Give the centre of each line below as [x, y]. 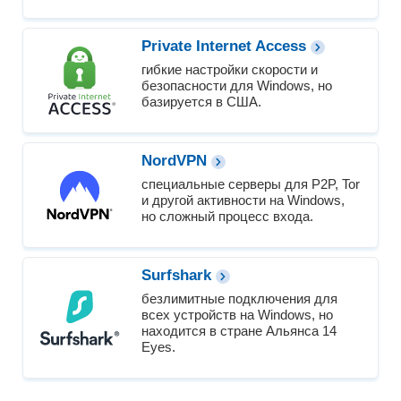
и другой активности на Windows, [243, 200]
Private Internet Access [224, 47]
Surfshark [176, 276]
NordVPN [174, 161]
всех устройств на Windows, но [237, 315]
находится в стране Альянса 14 [239, 331]
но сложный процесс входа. [227, 217]
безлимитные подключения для [239, 299]
